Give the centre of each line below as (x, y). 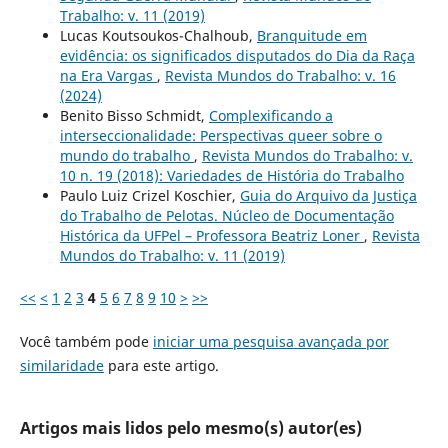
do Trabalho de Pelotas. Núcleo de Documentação (226, 216)
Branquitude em (311, 36)
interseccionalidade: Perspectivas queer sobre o (220, 136)
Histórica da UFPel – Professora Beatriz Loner (211, 236)
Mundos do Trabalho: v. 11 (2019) (172, 256)
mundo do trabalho (126, 156)
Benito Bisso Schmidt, (134, 116)
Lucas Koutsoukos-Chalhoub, (158, 36)
